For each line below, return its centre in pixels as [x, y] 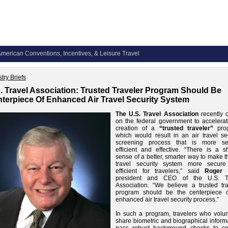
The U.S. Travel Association [157, 114]
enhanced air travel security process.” [167, 199]
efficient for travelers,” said [160, 171]
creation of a [137, 128]
